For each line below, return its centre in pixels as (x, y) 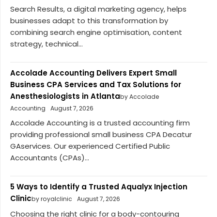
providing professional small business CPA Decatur (101, 135)
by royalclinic (52, 199)
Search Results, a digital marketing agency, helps (98, 9)
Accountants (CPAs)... (50, 158)
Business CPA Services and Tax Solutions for (96, 84)
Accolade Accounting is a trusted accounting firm (100, 123)
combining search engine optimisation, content (96, 32)
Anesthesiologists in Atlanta (65, 96)
